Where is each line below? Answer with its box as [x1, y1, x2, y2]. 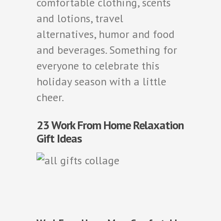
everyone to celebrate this [37, 58, 159, 73]
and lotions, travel [37, 11, 123, 25]
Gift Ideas [37, 130, 82, 146]
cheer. [37, 90, 64, 104]
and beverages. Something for [37, 42, 177, 57]
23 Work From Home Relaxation [37, 117, 184, 133]
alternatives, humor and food [37, 27, 175, 41]
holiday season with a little [37, 74, 166, 88]
